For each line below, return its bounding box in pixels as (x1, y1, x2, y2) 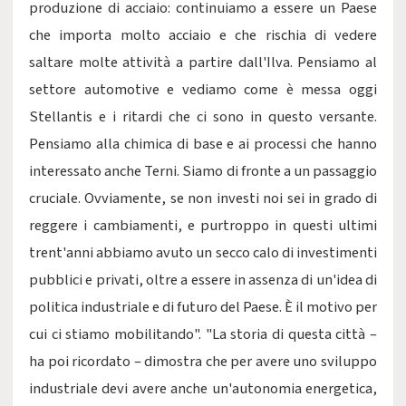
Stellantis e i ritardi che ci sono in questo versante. (29, 106, 377, 128)
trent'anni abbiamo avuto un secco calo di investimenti (29, 242, 377, 264)
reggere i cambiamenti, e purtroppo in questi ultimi (29, 215, 377, 237)
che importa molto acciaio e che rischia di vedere (29, 24, 377, 46)
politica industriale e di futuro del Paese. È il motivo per (29, 296, 377, 318)
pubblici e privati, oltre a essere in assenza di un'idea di (29, 269, 377, 291)
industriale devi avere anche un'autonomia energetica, (29, 378, 377, 400)
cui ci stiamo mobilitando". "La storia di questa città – (29, 324, 377, 345)
